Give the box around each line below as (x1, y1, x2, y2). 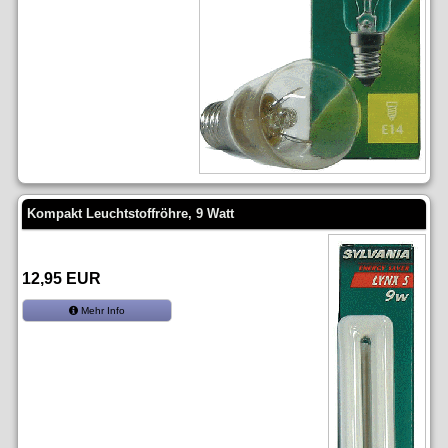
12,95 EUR (21, 269, 101, 287)
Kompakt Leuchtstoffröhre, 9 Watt (26, 205, 234, 221)
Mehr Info (77, 304, 125, 316)
